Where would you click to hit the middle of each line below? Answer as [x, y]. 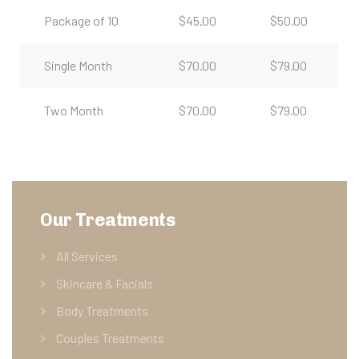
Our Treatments [108, 220]
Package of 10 [81, 20]
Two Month [74, 110]
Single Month [78, 65]
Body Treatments [102, 310]
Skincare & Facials [105, 283]
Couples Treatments [110, 337]
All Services [87, 256]
